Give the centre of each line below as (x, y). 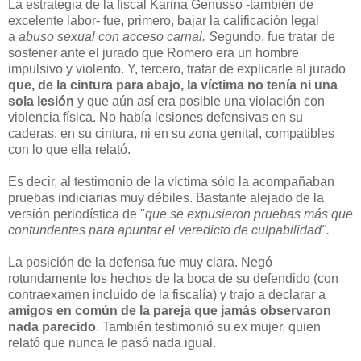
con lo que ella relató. (69, 149)
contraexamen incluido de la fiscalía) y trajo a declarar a (167, 295)
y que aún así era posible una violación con (199, 101)
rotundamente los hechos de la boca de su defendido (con (173, 278)
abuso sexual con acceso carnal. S (118, 37)
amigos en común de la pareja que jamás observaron (170, 311)
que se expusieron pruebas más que (249, 214)
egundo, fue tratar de (276, 37)
